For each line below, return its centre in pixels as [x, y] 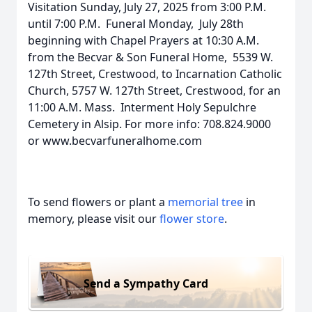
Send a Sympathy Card [146, 283]
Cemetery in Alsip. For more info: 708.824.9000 [149, 124]
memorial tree [205, 202]
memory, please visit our [94, 219]
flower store [192, 219]
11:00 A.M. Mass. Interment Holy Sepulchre [142, 107]
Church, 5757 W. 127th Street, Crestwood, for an [154, 91]
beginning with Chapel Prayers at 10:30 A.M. [143, 40]
